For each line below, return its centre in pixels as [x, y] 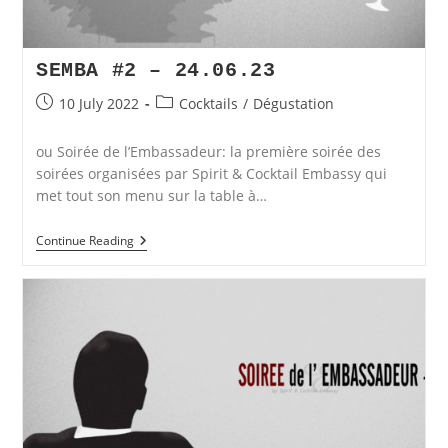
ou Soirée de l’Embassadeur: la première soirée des [208, 152]
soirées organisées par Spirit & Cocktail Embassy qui [211, 174]
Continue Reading [84, 241]
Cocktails [208, 104]
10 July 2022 [98, 104]
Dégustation [293, 104]
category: [185, 124]
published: [70, 124]
